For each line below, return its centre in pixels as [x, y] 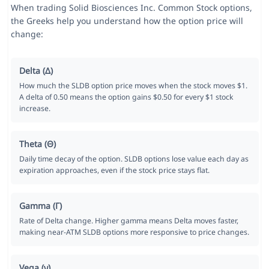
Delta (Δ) [36, 71]
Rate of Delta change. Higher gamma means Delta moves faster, [128, 221]
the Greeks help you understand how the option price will [127, 21]
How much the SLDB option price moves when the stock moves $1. [133, 86]
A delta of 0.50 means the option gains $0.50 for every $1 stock [126, 97]
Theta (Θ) [37, 144]
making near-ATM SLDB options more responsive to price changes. [134, 232]
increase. [35, 109]
